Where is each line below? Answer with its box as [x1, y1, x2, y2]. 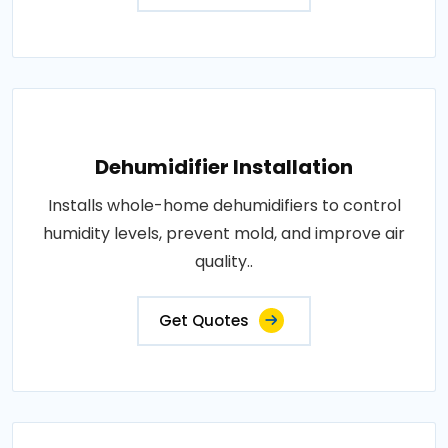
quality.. [195, 250, 253, 273]
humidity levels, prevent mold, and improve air [43, 222, 405, 245]
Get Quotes [159, 310, 249, 331]
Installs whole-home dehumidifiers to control [47, 194, 401, 217]
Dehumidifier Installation [95, 153, 353, 181]
